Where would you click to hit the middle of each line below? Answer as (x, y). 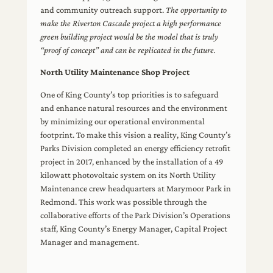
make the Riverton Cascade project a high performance (131, 23)
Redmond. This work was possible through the (124, 201)
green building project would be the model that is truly (129, 36)
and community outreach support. (103, 9)
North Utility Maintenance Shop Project (115, 72)
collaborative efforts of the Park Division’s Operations (136, 215)
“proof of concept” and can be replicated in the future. (128, 50)
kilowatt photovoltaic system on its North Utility (128, 175)
